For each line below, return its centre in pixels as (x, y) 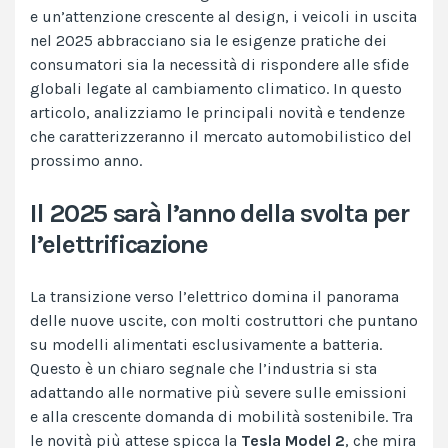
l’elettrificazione (119, 245)
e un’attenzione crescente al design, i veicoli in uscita (223, 17)
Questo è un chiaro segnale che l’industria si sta (203, 369)
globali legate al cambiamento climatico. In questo (216, 89)
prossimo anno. (86, 161)
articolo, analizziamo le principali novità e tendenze (217, 113)
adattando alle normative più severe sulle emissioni (218, 393)
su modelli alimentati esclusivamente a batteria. (206, 345)
